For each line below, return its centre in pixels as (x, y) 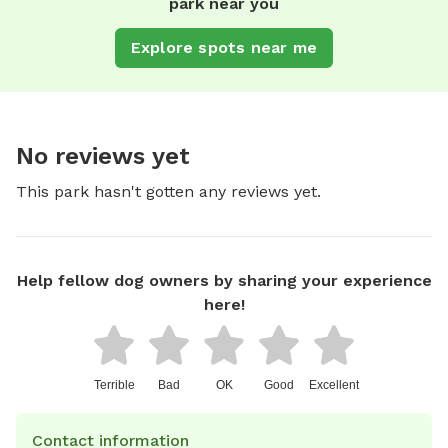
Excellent (334, 384)
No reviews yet (103, 155)
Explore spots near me (224, 47)
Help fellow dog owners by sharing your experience (224, 280)
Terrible (114, 384)
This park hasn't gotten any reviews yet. (168, 191)
